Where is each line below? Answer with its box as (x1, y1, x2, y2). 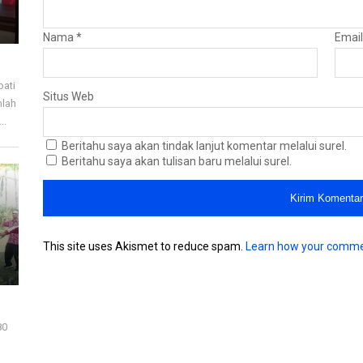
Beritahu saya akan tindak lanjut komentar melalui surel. (62, 139, 348, 152)
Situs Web (43, 89, 95, 103)
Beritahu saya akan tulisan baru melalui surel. (62, 154, 293, 168)
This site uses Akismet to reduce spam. (43, 239, 246, 253)
